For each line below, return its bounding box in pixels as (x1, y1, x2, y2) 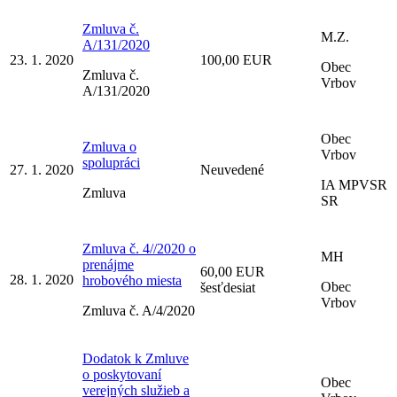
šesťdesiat (200, 279, 255, 295)
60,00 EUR (200, 263, 265, 279)
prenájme (82, 256, 134, 272)
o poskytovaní (82, 366, 161, 382)
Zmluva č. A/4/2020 (82, 302, 195, 318)
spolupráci (82, 154, 140, 170)
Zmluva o (82, 138, 136, 154)
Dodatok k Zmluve (82, 350, 189, 366)
